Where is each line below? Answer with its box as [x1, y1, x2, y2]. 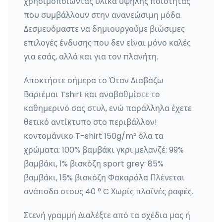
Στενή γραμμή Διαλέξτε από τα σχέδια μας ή [24, 210, 190, 221]
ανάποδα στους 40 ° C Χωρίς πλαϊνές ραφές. [24, 186, 193, 197]
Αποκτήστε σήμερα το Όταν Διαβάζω [24, 75, 164, 86]
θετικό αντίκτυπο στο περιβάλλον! [24, 116, 157, 128]
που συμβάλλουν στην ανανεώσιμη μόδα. [24, 9, 182, 21]
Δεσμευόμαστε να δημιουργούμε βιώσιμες [24, 23, 185, 35]
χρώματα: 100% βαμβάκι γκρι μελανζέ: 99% [24, 144, 184, 156]
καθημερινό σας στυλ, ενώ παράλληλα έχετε [24, 103, 192, 114]
